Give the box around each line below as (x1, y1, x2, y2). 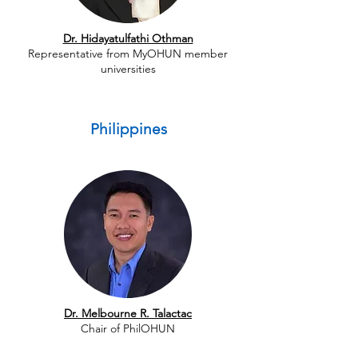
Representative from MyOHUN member (28, 46, 228, 61)
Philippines (89, 120, 167, 138)
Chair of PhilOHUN (81, 321, 175, 336)
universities (100, 62, 156, 76)
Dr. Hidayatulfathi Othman (62, 31, 193, 46)
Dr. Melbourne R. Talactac (64, 306, 192, 320)
